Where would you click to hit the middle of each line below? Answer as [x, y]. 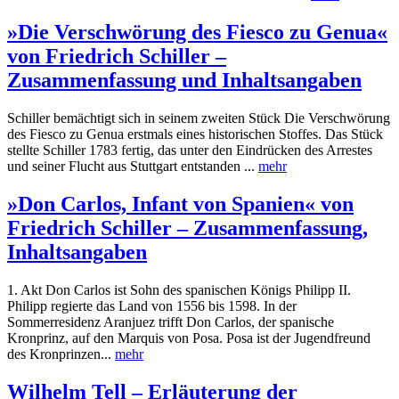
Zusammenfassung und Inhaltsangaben [184, 81]
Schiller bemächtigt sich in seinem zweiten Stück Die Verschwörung [199, 118]
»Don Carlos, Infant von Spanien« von [180, 204]
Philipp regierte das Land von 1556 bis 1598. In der [152, 306]
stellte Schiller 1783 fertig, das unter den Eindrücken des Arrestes [190, 151]
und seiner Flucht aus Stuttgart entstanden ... [133, 167]
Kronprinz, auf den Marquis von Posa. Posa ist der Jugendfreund [189, 338]
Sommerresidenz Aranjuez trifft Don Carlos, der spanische [171, 322]
